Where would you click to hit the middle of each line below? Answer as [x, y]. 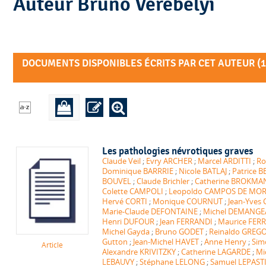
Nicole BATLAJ [202, 171]
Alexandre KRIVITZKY [139, 252]
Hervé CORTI [124, 201]
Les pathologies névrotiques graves [177, 151]
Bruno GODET [179, 232]
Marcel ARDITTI [224, 161]
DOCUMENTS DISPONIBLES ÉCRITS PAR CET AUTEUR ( [141, 63]
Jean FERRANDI [186, 221]
